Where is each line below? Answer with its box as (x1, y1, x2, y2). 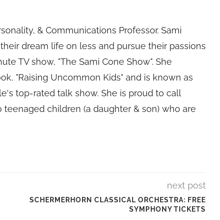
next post (166, 180, 206, 191)
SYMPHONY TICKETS (129, 205, 206, 213)
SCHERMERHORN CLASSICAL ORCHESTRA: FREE (29, 196, 206, 204)
